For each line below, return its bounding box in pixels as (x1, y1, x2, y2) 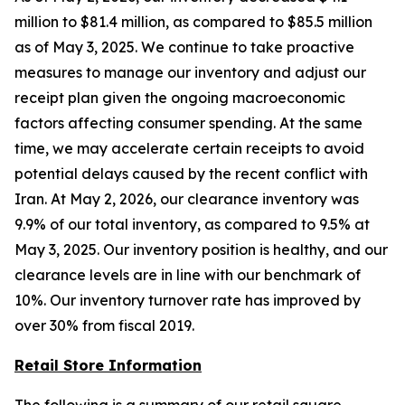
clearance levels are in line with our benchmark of (14, 266, 361, 285)
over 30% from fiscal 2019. (14, 316, 194, 335)
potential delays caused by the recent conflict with (14, 165, 368, 184)
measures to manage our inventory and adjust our (14, 63, 366, 82)
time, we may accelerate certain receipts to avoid (14, 139, 364, 158)
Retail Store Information (14, 356, 202, 375)
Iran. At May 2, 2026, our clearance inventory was (14, 190, 359, 209)
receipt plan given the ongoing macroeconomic (14, 89, 345, 108)
